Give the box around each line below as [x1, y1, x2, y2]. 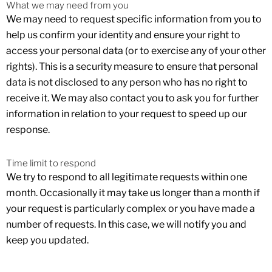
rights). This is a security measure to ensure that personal [6, 60, 258, 72]
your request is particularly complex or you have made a [6, 203, 255, 214]
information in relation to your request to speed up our [6, 107, 247, 120]
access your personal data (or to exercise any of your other [6, 44, 266, 56]
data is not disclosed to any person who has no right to [6, 76, 248, 88]
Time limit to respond [6, 158, 96, 169]
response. [6, 123, 50, 135]
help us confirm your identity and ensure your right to [6, 29, 240, 41]
